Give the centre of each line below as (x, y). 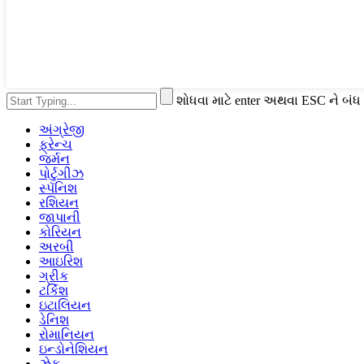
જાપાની (60, 217)
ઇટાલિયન (65, 305)
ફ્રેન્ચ (56, 144)
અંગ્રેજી (62, 129)
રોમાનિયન (67, 334)
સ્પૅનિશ (58, 188)
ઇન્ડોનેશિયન (74, 349)
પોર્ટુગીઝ (61, 173)
